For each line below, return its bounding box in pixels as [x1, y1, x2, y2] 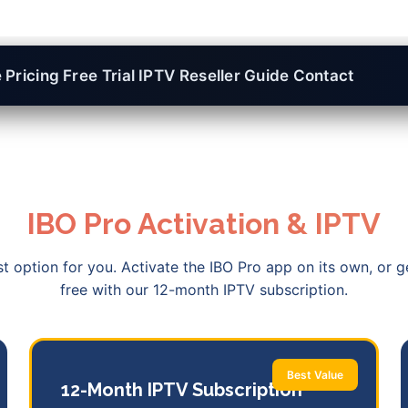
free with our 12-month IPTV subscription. [60, 280, 348, 300]
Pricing [5, 66, 60, 85]
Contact [292, 66, 354, 85]
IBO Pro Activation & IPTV [27, 207, 381, 241]
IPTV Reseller [138, 66, 241, 85]
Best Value [287, 368, 343, 382]
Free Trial [63, 66, 136, 85]
